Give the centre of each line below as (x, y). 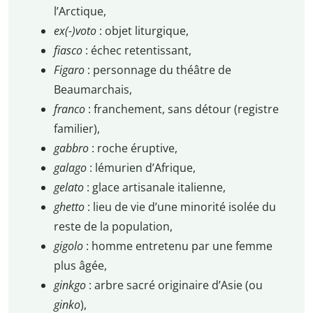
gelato (70, 188)
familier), (77, 129)
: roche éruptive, (134, 148)
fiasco (69, 51)
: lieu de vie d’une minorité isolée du (181, 207)
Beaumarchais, (93, 90)
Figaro (70, 70)
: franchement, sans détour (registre (183, 109)
